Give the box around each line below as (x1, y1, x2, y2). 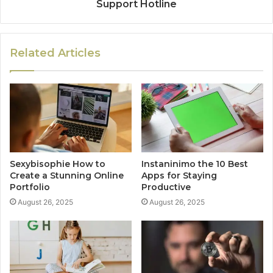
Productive (141, 181, 191, 193)
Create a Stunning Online (10, 169, 124, 181)
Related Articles (10, 46, 101, 60)
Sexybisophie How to (10, 158, 105, 169)
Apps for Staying (141, 169, 217, 181)
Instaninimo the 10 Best (141, 158, 248, 169)
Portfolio (10, 181, 50, 193)
